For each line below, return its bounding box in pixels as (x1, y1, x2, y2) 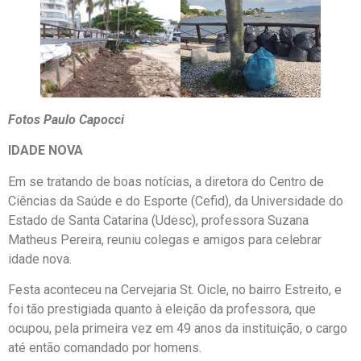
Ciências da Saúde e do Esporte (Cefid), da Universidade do (8, 193, 343, 209)
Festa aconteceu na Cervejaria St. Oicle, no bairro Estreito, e (8, 282, 342, 298)
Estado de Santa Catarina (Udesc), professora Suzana (8, 212, 309, 228)
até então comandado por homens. (8, 340, 201, 356)
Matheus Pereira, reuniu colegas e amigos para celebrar (8, 231, 322, 247)
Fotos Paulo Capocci (8, 111, 124, 127)
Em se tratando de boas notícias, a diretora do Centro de (8, 173, 324, 189)
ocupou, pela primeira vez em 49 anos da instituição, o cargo (8, 321, 347, 337)
